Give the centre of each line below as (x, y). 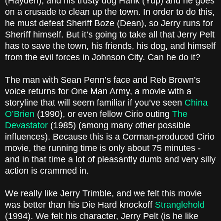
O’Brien (20, 114)
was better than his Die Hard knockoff (80, 205)
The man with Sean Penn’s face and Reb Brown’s (103, 80)
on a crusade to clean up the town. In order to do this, (110, 12)
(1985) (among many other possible (120, 126)
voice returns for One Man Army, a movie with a (98, 92)
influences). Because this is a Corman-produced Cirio (110, 137)
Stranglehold (180, 205)
